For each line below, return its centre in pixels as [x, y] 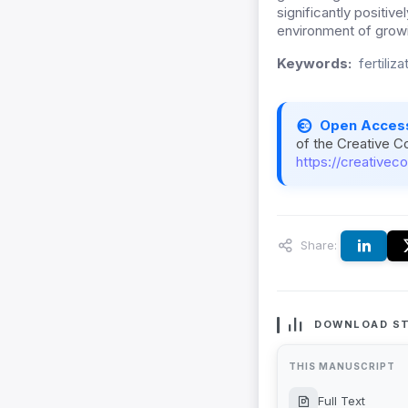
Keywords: [314, 64]
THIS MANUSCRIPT [342, 367]
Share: [317, 245]
